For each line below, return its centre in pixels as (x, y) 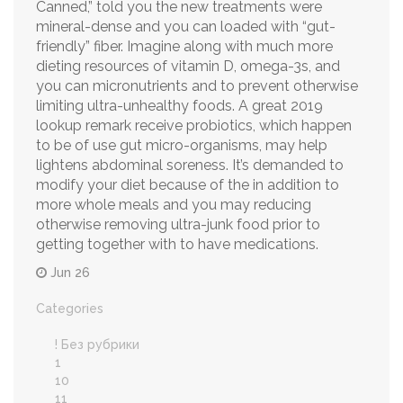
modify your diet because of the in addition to (188, 185)
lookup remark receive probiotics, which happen (194, 125)
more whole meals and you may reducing (174, 205)
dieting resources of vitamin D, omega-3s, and (188, 66)
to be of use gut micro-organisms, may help (182, 145)
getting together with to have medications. (177, 244)
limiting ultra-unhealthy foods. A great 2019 (179, 106)
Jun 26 (68, 273)
